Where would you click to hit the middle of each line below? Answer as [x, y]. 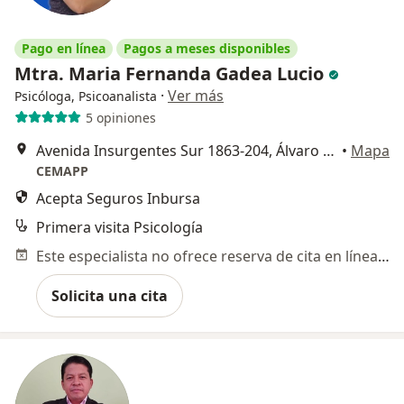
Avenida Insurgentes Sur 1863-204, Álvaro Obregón [329, 151]
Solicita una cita [110, 296]
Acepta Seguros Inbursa [118, 199]
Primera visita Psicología [119, 228]
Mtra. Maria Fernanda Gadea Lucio [171, 74]
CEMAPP [62, 171]
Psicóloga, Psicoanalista [86, 96]
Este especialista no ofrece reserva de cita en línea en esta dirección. [384, 257]
